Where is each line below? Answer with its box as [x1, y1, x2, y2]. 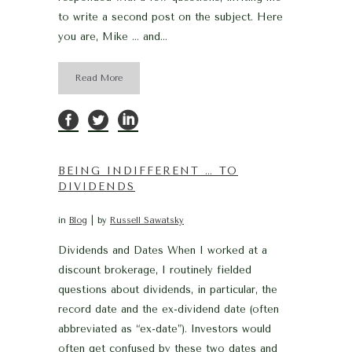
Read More [75, 73, 123, 83]
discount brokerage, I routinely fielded [58, 264, 251, 276]
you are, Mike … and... [58, 31, 167, 42]
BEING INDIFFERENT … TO [58, 165, 238, 177]
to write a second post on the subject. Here [58, 11, 283, 23]
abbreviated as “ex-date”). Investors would [58, 323, 271, 335]
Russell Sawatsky [110, 215, 184, 225]
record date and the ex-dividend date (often [58, 303, 279, 315]
